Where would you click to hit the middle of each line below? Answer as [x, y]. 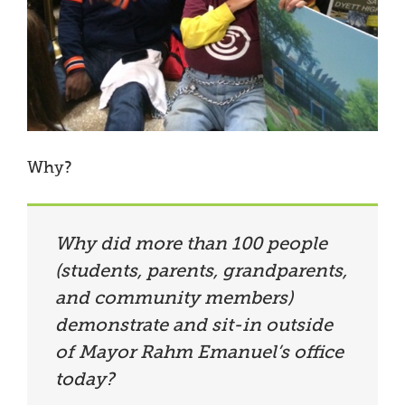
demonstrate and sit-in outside [194, 326]
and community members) [174, 299]
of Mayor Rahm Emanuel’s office [199, 353]
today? [85, 380]
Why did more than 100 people [191, 245]
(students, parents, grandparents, [201, 272]
